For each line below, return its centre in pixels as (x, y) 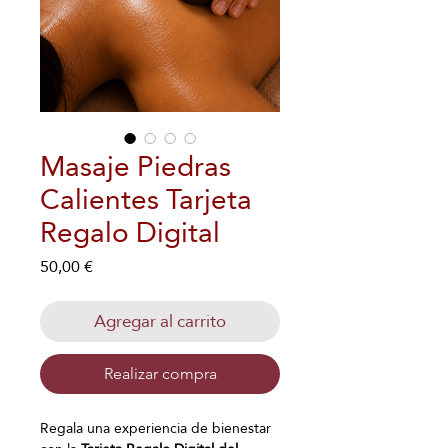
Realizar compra (160, 373)
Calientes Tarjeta (146, 199)
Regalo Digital (130, 232)
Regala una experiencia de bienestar (155, 428)
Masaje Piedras (135, 166)
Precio (115, 265)
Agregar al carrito (160, 321)
